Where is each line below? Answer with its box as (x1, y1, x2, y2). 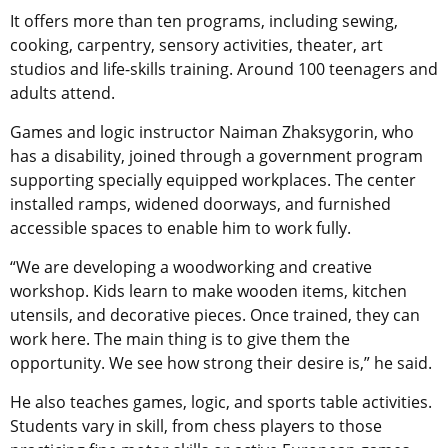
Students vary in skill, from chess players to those (10, 414, 382, 437)
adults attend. (10, 81, 115, 104)
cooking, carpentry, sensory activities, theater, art (10, 33, 383, 56)
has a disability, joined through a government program (10, 144, 423, 167)
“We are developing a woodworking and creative (10, 255, 372, 278)
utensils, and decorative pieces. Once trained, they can (10, 303, 420, 326)
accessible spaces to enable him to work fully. (10, 216, 351, 239)
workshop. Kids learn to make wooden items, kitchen (10, 279, 407, 302)
